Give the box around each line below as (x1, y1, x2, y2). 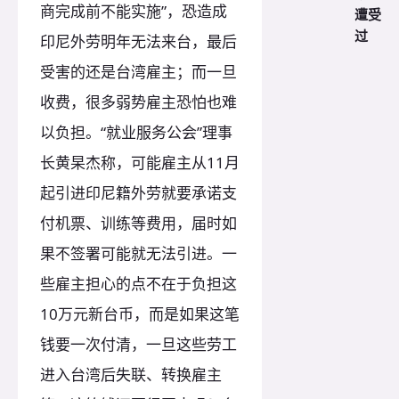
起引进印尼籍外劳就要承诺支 (40, 183, 237, 204)
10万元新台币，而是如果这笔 (40, 304, 240, 325)
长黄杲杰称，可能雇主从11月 (40, 152, 240, 174)
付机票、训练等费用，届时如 (40, 213, 237, 234)
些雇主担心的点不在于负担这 (40, 273, 237, 295)
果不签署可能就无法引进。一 (40, 243, 237, 265)
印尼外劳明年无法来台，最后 (40, 31, 237, 53)
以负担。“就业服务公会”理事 (40, 122, 232, 143)
